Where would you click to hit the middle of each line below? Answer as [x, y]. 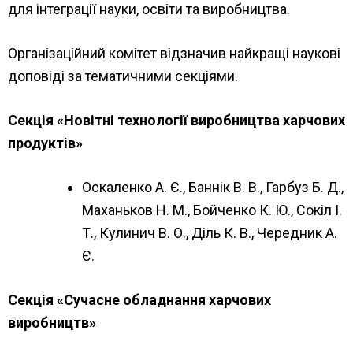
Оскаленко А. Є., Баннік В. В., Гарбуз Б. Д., [213, 187]
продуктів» [45, 143]
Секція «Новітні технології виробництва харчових [176, 120]
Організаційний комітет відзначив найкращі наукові [174, 53]
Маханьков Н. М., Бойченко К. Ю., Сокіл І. [212, 210]
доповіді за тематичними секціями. [123, 76]
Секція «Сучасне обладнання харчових [139, 299]
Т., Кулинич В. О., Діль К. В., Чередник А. [210, 232]
